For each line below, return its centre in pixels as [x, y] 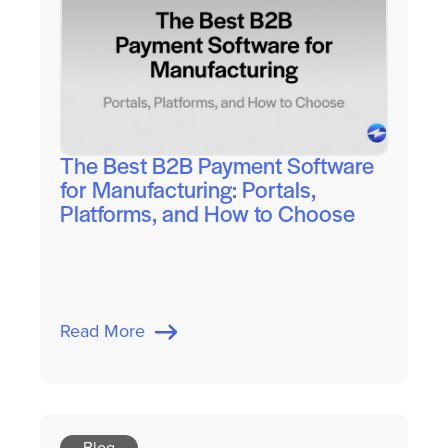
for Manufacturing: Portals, [187, 192]
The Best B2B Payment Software [216, 168]
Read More [107, 331]
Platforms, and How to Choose [207, 216]
